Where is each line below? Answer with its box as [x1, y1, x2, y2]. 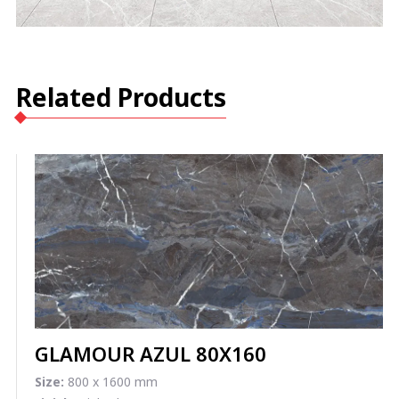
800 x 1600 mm [64, 372, 158, 390]
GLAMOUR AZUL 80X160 [35, 339, 266, 367]
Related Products [16, 80, 226, 115]
